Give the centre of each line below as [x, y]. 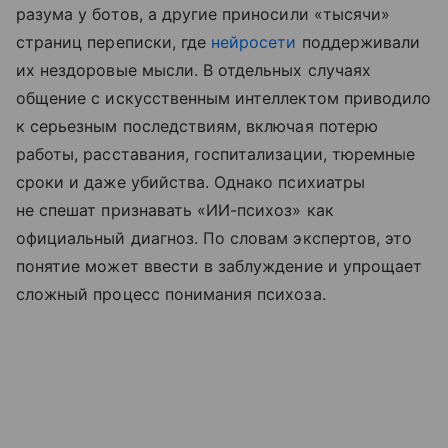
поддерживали [358, 42]
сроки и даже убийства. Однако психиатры [190, 182]
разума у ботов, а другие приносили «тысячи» [203, 14]
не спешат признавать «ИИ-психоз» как [175, 210]
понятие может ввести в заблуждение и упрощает [219, 266]
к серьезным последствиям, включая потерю [197, 126]
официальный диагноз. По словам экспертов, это [214, 238]
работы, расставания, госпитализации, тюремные [216, 154]
